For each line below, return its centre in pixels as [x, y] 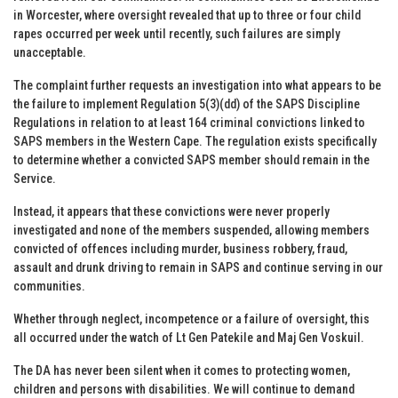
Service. [35, 178]
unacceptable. [50, 52]
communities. [49, 286]
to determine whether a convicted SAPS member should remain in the [191, 159]
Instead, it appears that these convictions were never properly [171, 211]
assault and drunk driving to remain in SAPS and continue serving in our [198, 267]
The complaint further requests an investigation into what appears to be [197, 85]
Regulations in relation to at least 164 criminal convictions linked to [189, 122]
